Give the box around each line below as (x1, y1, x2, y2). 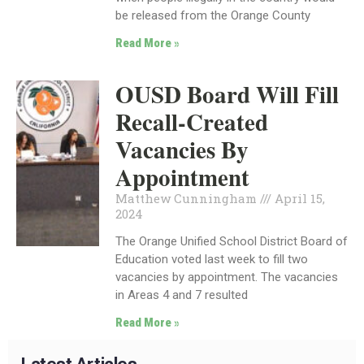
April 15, (271, 190, 325, 207)
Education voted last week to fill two (115, 252, 308, 267)
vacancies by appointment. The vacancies (115, 270, 338, 285)
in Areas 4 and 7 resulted (115, 288, 248, 303)
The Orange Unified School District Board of (115, 234, 348, 249)
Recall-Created (115, 105, 268, 140)
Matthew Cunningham (115, 190, 260, 207)
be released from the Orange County (115, 8, 310, 24)
